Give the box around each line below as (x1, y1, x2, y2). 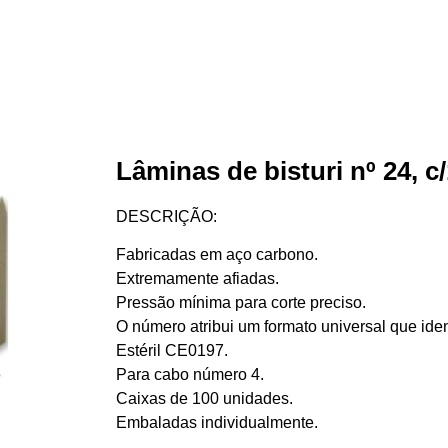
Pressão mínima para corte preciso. (115, 293, 366, 312)
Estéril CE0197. (115, 341, 228, 360)
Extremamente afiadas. (115, 269, 279, 288)
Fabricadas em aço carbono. (115, 245, 318, 264)
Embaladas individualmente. (115, 413, 318, 432)
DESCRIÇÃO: (115, 206, 217, 225)
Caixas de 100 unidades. (115, 389, 293, 408)
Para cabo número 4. (115, 365, 264, 384)
